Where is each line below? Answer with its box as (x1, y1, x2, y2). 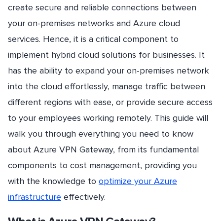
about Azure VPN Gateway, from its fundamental (8, 144, 199, 155)
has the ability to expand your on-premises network (8, 65, 209, 76)
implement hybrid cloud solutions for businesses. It (8, 49, 205, 60)
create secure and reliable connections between (8, 2, 196, 13)
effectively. (61, 191, 106, 202)
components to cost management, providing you (8, 160, 197, 171)
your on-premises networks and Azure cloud (8, 18, 180, 29)
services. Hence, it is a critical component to (8, 34, 179, 44)
